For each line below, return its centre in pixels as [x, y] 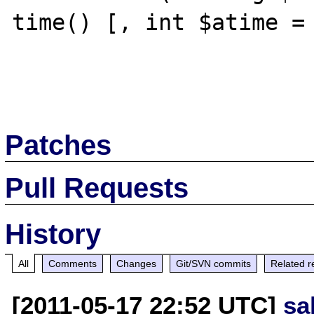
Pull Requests [97, 187]
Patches [59, 145]
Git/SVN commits [214, 263]
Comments [73, 263]
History [53, 234]
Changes [137, 263]
